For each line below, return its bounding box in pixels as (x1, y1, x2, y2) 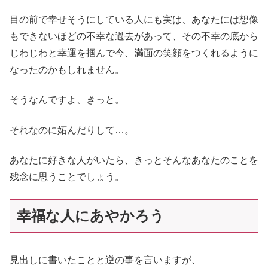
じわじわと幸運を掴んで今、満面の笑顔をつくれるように (10, 47, 258, 58)
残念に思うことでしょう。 (10, 171, 124, 182)
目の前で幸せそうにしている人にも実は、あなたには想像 (10, 14, 258, 25)
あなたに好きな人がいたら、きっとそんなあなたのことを (10, 154, 258, 165)
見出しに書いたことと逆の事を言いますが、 (10, 254, 201, 265)
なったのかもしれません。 (10, 64, 124, 75)
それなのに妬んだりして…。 (10, 124, 134, 135)
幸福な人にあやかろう (17, 208, 165, 224)
